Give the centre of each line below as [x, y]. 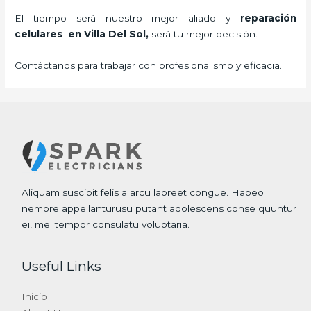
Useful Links [62, 266]
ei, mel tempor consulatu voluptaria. [106, 225]
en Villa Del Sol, [107, 34]
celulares [39, 34]
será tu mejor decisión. [206, 34]
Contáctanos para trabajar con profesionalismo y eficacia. [149, 66]
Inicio [35, 297]
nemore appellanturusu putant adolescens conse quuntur [159, 209]
